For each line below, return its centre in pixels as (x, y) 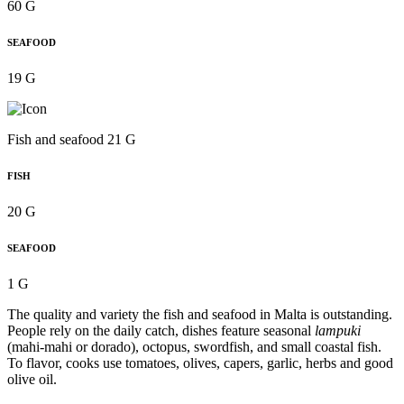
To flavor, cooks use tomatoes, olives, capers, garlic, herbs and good (200, 363)
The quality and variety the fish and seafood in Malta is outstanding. (200, 314)
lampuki (338, 330)
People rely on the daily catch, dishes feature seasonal (161, 330)
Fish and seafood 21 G (72, 139)
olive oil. (32, 379)
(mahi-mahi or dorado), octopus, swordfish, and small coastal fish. (194, 346)
